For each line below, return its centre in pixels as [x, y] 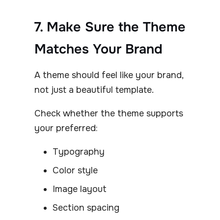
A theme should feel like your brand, [109, 75]
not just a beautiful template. [94, 90]
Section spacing [86, 207]
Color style [75, 170]
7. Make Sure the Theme [110, 27]
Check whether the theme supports [109, 113]
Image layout [80, 189]
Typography [79, 151]
